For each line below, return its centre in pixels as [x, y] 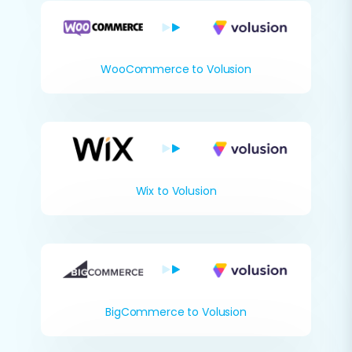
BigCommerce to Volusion [176, 312]
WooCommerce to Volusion [176, 70]
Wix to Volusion [176, 191]
